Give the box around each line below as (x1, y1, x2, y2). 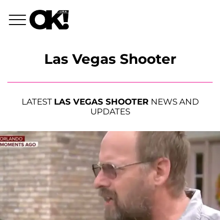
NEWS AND (148, 97, 199, 107)
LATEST (21, 97, 54, 107)
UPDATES (90, 107, 130, 117)
